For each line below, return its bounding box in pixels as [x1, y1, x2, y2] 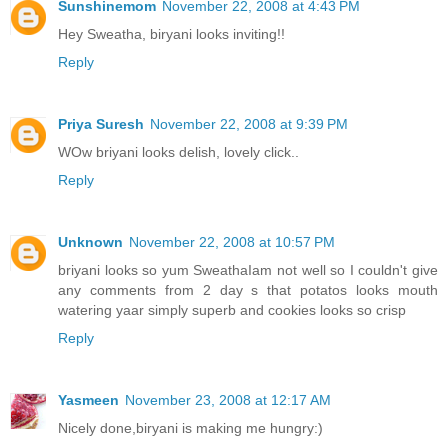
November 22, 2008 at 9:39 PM [150, 116, 348, 133]
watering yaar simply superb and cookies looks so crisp [58, 302, 406, 319]
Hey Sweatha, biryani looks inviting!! [58, 26, 285, 43]
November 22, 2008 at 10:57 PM [129, 234, 335, 251]
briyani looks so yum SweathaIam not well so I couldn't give [58, 262, 438, 279]
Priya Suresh [58, 116, 144, 133]
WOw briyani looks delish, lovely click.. [58, 144, 299, 161]
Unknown [58, 234, 123, 251]
